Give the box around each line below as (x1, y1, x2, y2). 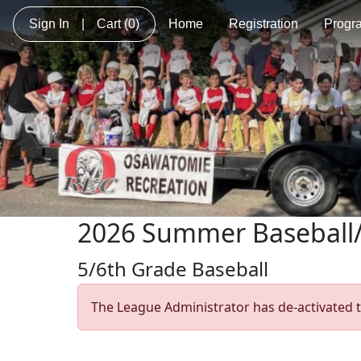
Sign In (29, 17, 69, 31)
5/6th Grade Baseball (77, 255, 268, 282)
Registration (229, 17, 298, 31)
